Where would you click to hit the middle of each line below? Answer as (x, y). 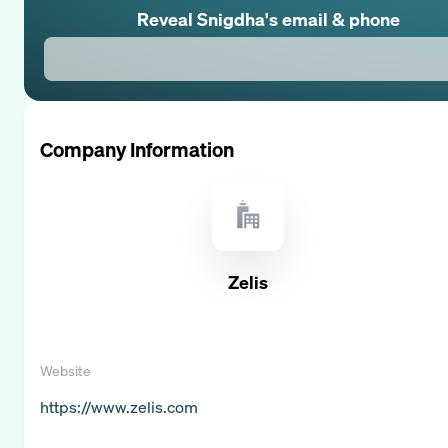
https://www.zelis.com (119, 406)
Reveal (166, 18)
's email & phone (332, 18)
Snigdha (230, 18)
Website (65, 370)
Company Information (137, 149)
